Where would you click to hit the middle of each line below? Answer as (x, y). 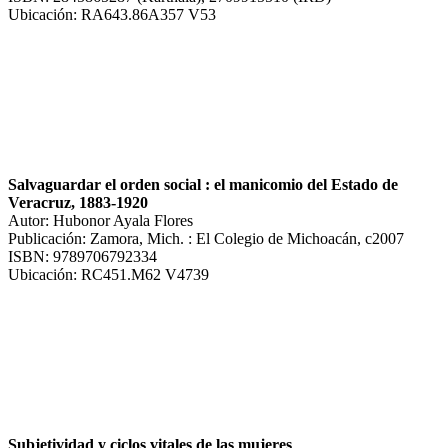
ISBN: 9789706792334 (82, 256)
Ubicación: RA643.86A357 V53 (112, 14)
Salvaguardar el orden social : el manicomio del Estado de (203, 184)
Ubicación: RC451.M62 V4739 (108, 274)
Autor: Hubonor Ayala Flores (100, 220)
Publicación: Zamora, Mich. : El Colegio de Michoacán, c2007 (206, 238)
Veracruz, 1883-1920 (78, 202)
